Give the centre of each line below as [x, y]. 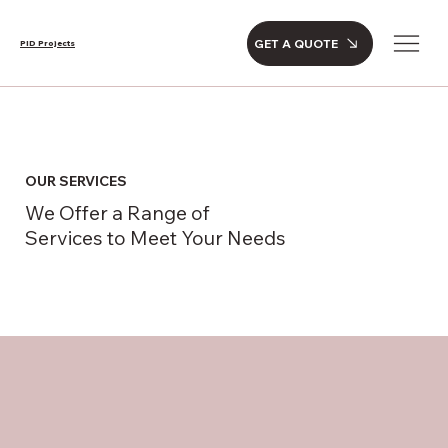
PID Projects [47, 43]
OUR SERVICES [75, 181]
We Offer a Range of [117, 213]
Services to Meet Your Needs [155, 238]
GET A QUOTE [296, 43]
